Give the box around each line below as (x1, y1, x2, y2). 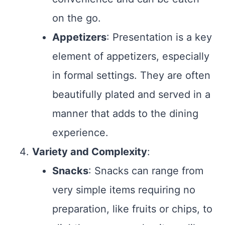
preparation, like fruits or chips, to (52, 203, 212, 215)
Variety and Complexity (32, 146, 147, 158)
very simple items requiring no (52, 184, 195, 196)
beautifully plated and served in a (52, 88, 210, 101)
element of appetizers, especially (52, 50, 209, 63)
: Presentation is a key (106, 31, 212, 44)
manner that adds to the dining (52, 107, 198, 120)
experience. (52, 127, 108, 139)
